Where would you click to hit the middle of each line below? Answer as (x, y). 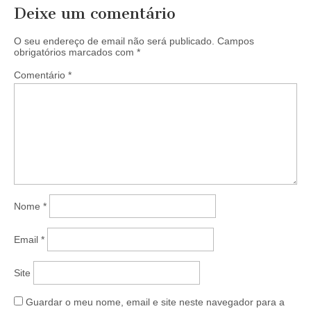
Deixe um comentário (95, 14)
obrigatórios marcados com (75, 52)
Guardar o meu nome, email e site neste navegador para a (155, 302)
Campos (236, 41)
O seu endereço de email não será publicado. (114, 41)
